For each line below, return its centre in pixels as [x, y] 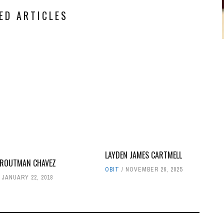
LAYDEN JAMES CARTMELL [144, 155]
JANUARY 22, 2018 [27, 177]
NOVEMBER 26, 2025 [154, 169]
